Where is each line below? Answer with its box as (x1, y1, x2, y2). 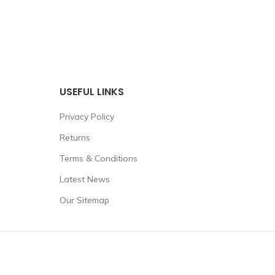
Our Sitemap (59, 195, 109, 206)
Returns (59, 132, 90, 143)
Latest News (59, 174, 110, 185)
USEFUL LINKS (59, 85, 124, 99)
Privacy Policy (59, 111, 114, 122)
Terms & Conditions (59, 153, 137, 164)
